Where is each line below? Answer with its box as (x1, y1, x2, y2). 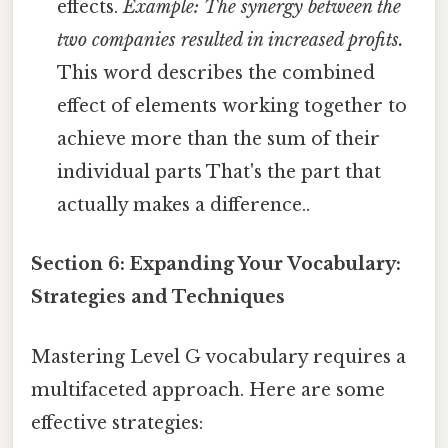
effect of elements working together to (57, 95, 408, 118)
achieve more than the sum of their (57, 128, 381, 151)
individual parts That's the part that (57, 161, 382, 184)
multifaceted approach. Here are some (31, 378, 385, 401)
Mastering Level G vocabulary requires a (31, 345, 406, 368)
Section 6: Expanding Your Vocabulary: (31, 253, 401, 276)
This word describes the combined (57, 62, 376, 85)
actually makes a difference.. (57, 194, 311, 217)
